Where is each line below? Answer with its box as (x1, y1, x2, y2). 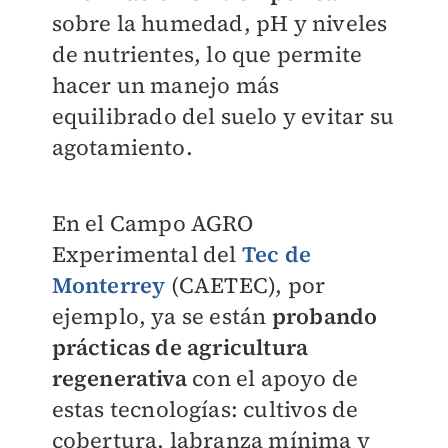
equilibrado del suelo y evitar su (51, 100, 395, 131)
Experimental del (51, 238, 242, 269)
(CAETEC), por (165, 269, 326, 300)
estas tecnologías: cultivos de (51, 393, 359, 424)
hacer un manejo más (51, 69, 280, 100)
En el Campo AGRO (51, 207, 254, 238)
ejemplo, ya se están (51, 300, 272, 331)
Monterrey (51, 269, 166, 300)
